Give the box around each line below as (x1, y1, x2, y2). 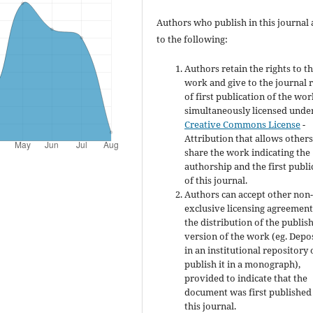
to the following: (156, 33, 228, 46)
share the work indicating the (184, 146, 311, 159)
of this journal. (184, 174, 248, 187)
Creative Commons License (184, 118, 301, 131)
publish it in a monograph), (184, 258, 301, 271)
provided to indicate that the (184, 272, 308, 285)
